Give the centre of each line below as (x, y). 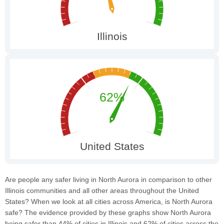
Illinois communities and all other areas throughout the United (102, 190)
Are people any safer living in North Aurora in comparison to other (108, 179)
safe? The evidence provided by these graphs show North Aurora (108, 212)
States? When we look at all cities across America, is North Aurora (109, 201)
